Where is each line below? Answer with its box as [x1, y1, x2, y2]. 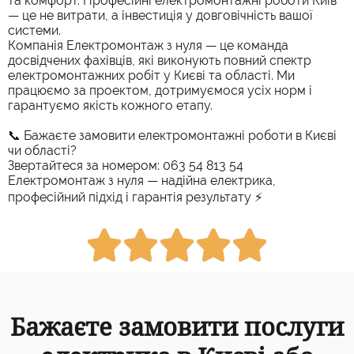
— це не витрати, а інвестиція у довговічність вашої [8, 7, 313, 23]
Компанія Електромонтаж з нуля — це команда [8, 37, 288, 53]
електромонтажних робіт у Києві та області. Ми [8, 67, 295, 83]
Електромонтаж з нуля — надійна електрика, [8, 172, 276, 188]
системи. [8, 22, 61, 38]
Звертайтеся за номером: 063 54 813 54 [8, 157, 243, 173]
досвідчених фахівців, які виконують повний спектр [8, 52, 311, 68]
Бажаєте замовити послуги [10, 310, 344, 344]
